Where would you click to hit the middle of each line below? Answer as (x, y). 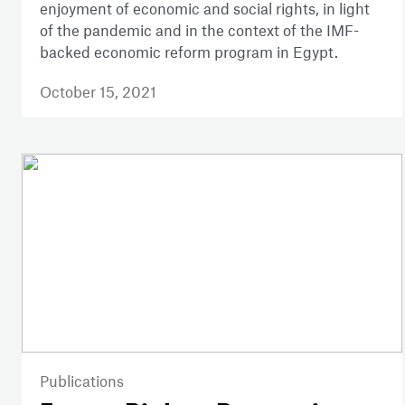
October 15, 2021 (98, 91)
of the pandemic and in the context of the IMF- (199, 29)
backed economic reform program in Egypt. (189, 51)
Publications (82, 381)
